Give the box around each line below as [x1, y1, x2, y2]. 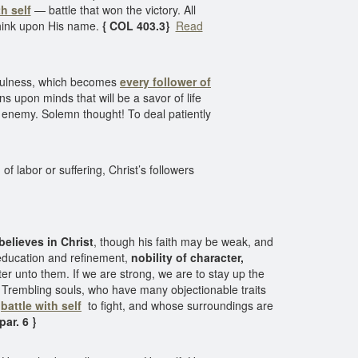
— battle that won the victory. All [30, 2, 196, 18]
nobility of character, [131, 249, 244, 265]
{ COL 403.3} [101, 18, 173, 34]
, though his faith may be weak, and [93, 233, 273, 249]
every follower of [120, 74, 211, 89]
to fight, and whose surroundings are [82, 297, 273, 313]
